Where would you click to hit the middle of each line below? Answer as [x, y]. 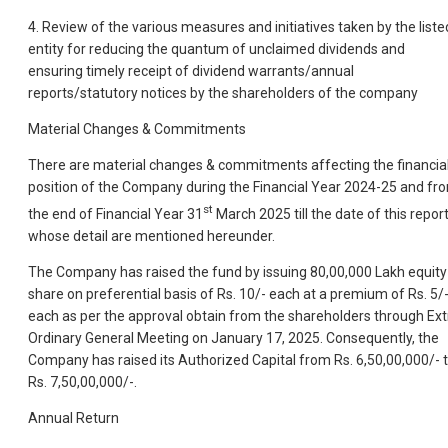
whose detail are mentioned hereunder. [151, 235]
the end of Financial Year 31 [115, 213]
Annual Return [73, 417]
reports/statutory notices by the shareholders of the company [223, 92]
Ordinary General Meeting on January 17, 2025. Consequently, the [233, 337]
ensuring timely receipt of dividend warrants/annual [191, 70]
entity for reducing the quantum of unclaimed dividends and [216, 48]
